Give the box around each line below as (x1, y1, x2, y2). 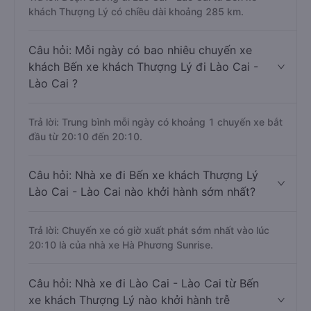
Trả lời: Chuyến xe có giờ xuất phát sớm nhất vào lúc (28, 224, 269, 236)
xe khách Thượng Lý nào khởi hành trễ (28, 293, 230, 307)
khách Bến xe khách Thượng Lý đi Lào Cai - (28, 60, 258, 74)
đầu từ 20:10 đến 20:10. (28, 131, 142, 142)
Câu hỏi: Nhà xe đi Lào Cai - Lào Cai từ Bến (28, 276, 259, 290)
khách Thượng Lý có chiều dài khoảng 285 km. (28, 6, 244, 17)
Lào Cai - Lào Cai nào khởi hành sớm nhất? (28, 185, 255, 199)
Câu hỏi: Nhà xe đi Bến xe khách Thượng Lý (28, 168, 258, 182)
